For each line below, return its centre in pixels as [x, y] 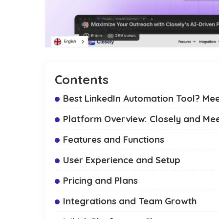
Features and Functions [114, 140]
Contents [82, 80]
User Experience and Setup [122, 160]
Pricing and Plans [100, 181]
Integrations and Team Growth [130, 201]
